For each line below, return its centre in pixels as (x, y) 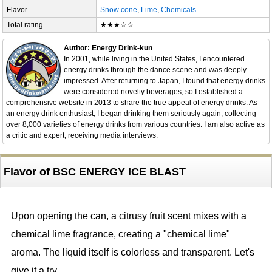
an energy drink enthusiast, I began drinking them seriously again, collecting (131, 114)
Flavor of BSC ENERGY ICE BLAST (94, 172)
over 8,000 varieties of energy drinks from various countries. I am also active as (135, 125)
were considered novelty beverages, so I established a (153, 92)
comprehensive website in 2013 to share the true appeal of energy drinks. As (131, 103)
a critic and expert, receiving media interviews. (82, 136)
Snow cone (118, 10)
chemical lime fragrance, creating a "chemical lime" (120, 234)
